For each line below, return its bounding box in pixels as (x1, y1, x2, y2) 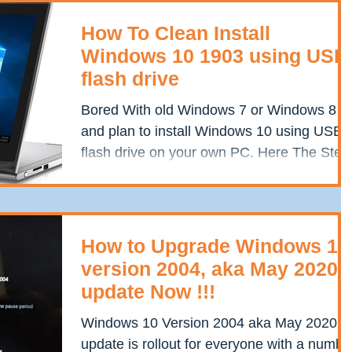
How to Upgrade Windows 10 (81, 234, 349, 257)
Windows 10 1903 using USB (81, 44, 348, 67)
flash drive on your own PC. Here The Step (81, 144, 350, 160)
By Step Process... (81, 165, 197, 181)
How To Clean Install (81, 21, 270, 44)
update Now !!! (81, 280, 215, 302)
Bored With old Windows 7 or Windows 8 (81, 101, 336, 118)
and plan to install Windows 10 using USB (81, 123, 343, 139)
